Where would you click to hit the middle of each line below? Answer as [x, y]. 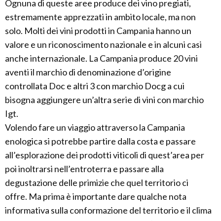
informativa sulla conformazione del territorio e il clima [108, 210]
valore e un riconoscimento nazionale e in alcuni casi [103, 44]
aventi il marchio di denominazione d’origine [88, 72]
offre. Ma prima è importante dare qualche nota [96, 196]
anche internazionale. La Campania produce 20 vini [101, 58]
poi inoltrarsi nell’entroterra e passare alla [84, 169]
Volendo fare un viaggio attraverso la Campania [95, 127]
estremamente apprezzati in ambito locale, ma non [100, 17]
